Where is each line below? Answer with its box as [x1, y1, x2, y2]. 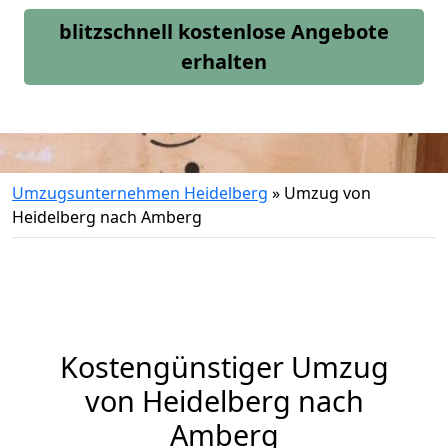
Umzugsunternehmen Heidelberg [12, 182, 268, 204]
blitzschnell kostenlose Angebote [59, 18, 389, 45]
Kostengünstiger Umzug [59, 347, 389, 386]
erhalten [181, 48, 267, 75]
